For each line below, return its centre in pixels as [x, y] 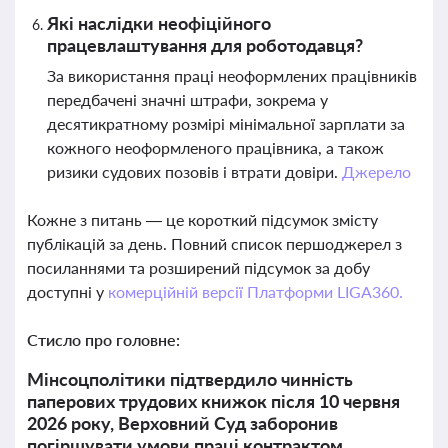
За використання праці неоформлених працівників [232, 75]
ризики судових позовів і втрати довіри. [194, 171]
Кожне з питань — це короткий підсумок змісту [202, 219]
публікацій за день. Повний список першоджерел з [214, 243]
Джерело [376, 171]
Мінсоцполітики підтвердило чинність [190, 379]
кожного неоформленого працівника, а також [215, 147]
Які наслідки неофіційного [159, 23]
